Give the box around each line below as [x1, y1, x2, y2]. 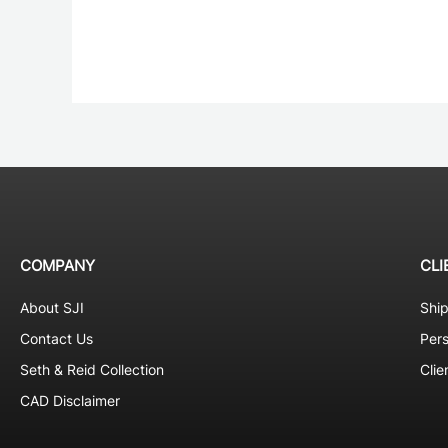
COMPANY [20, 255, 95, 275]
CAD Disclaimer [20, 391, 120, 409]
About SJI [20, 298, 84, 316]
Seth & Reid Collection [20, 360, 164, 378]
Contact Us [20, 329, 93, 347]
